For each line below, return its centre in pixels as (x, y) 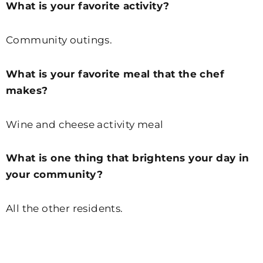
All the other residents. (65, 209)
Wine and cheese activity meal (85, 124)
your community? (54, 175)
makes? (27, 90)
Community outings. (59, 40)
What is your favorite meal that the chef (115, 74)
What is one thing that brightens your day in (128, 158)
